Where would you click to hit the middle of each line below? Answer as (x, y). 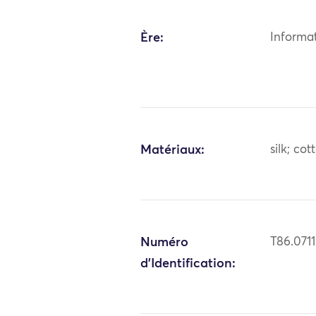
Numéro (165, 242)
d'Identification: (188, 263)
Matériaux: (173, 150)
